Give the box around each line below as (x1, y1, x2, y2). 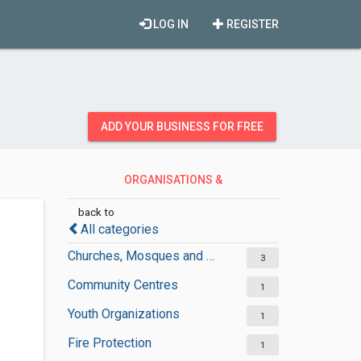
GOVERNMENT (127, 202, 203, 215)
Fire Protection (67, 335, 151, 351)
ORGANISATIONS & (123, 173, 222, 186)
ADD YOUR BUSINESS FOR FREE (101, 120, 263, 133)
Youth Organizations (67, 306, 180, 322)
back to (77, 205, 114, 218)
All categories (80, 222, 159, 237)
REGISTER (224, 18, 279, 31)
